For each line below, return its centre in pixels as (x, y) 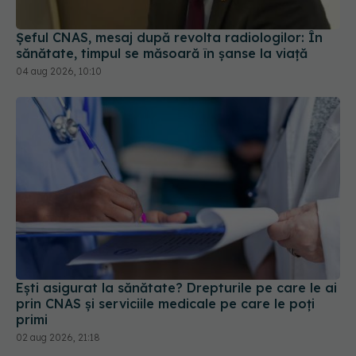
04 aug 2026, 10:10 (59, 16)
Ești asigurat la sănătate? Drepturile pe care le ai (176, 232)
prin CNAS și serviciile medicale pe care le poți (165, 248)
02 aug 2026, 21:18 (58, 282)
